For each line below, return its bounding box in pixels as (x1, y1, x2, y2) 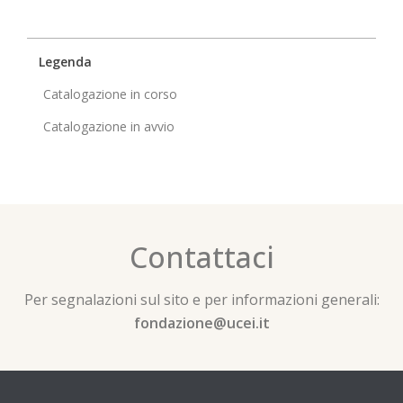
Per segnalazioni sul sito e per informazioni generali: (23, 290, 380, 310)
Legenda (39, 53, 92, 71)
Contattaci (129, 237, 274, 277)
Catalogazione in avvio (43, 118, 175, 136)
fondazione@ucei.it (133, 313, 270, 334)
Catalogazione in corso (43, 85, 177, 103)
